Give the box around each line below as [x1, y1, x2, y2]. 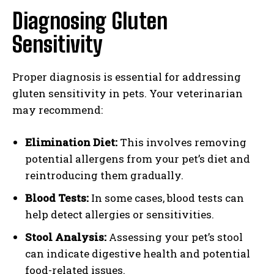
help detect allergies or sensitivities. [25, 207, 214, 222]
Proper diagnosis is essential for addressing [12, 70, 241, 84]
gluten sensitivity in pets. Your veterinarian [12, 86, 243, 101]
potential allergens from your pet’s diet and [25, 152, 250, 166]
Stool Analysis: [25, 230, 106, 245]
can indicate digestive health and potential [25, 246, 250, 261]
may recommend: [12, 103, 103, 117]
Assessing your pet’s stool [106, 230, 243, 245]
